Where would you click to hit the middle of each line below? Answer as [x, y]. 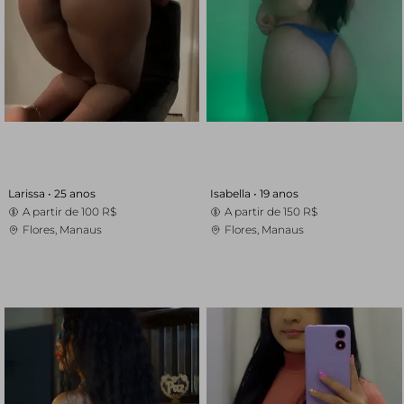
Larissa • [31, 193]
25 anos [74, 193]
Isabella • [235, 193]
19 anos [280, 193]
